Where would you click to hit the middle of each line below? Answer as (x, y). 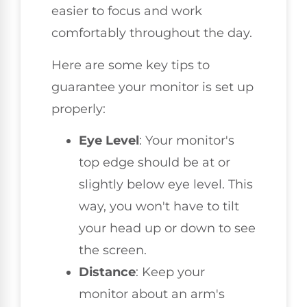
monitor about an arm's (152, 294)
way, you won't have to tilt (159, 206)
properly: (78, 109)
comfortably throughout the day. (152, 33)
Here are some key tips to (131, 65)
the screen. (113, 250)
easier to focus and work (127, 11)
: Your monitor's (187, 140)
